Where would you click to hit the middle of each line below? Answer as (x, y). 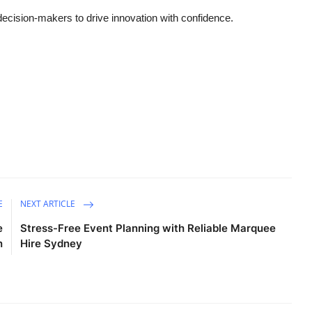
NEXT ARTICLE (49, 204)
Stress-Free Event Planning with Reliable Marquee (148, 228)
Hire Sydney (52, 243)
